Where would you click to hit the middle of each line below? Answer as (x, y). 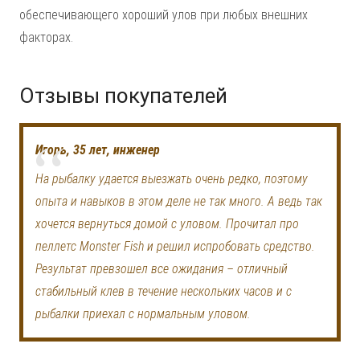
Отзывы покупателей (123, 96)
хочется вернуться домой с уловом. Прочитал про (167, 224)
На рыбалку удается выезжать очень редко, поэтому (172, 179)
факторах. (46, 38)
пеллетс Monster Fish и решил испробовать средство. (175, 247)
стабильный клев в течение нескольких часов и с (164, 292)
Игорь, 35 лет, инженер (98, 150)
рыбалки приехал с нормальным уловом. (143, 314)
